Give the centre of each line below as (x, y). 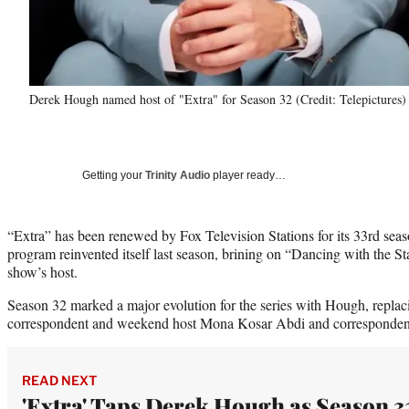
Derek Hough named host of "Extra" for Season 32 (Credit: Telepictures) (218, 99)
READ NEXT (59, 380)
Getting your (114, 175)
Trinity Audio (178, 175)
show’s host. (42, 271)
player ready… (248, 175)
